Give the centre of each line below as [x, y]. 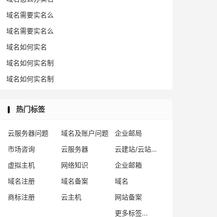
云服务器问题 [28, 133]
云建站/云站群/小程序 [154, 149]
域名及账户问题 [85, 133]
